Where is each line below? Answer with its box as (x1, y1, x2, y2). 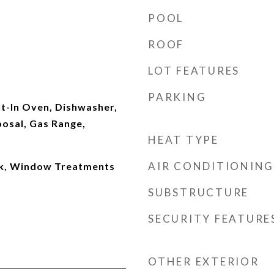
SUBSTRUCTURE (148, 186, 249, 199)
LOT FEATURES (148, 64, 240, 77)
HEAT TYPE (148, 133, 219, 146)
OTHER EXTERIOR (148, 255, 259, 268)
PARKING (148, 91, 207, 103)
